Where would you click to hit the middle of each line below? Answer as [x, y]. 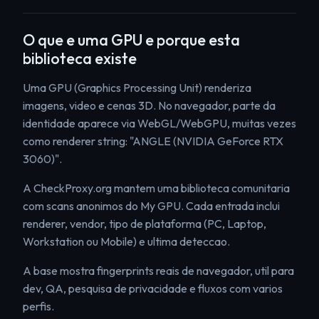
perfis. [38, 306]
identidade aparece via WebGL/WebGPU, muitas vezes [159, 123]
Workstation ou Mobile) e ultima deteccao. [126, 241]
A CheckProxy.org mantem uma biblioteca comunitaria [156, 188]
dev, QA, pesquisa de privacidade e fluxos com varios [153, 288]
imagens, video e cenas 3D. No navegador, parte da [149, 105]
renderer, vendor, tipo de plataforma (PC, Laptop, [145, 224]
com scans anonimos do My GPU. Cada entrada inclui [151, 206]
